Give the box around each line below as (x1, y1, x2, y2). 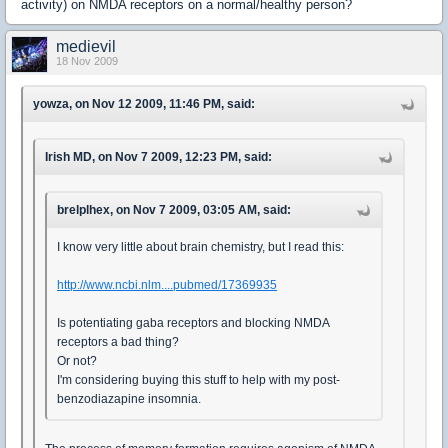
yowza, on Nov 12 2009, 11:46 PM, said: (33, 97, 255, 111)
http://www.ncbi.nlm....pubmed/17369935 (57, 278, 277, 292)
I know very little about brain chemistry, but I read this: (57, 240, 344, 254)
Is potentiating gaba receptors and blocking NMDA (57, 316, 329, 330)
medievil (56, 38, 116, 55)
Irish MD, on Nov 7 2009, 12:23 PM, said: (45, 150, 272, 164)
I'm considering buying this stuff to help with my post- (57, 373, 340, 387)
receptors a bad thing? (57, 335, 179, 349)
